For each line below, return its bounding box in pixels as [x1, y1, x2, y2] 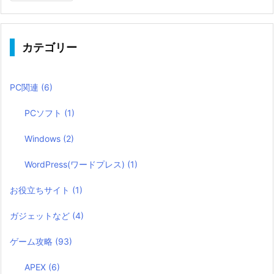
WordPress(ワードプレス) [24, 158, 128, 169]
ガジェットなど [10, 210, 72, 221]
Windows [24, 133, 64, 144]
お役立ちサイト [10, 184, 72, 195]
